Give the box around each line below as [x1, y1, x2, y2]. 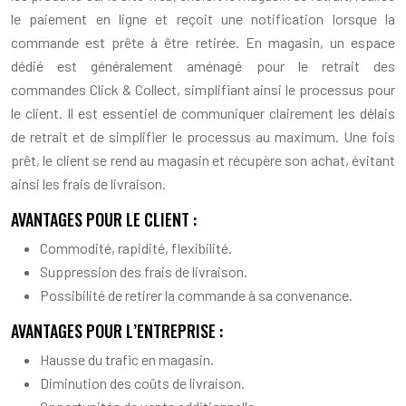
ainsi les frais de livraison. [11, 174, 166, 192]
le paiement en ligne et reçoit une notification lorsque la [11, 9, 395, 27]
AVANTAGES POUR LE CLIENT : [11, 207, 197, 231]
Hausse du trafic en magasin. [40, 350, 214, 368]
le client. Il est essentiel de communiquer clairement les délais [11, 103, 395, 121]
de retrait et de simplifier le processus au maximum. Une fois [11, 127, 395, 145]
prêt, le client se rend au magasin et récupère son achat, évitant [11, 150, 395, 169]
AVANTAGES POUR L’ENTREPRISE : [11, 318, 223, 343]
